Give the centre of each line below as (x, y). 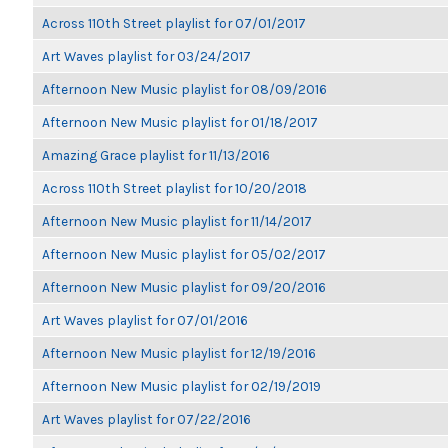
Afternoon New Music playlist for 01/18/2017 (180, 122)
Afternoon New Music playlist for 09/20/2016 (184, 287)
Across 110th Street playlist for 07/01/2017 (174, 23)
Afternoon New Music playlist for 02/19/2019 (181, 386)
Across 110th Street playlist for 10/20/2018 (174, 188)
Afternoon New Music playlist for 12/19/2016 (179, 353)
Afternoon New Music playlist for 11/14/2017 (177, 221)
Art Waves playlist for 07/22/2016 (146, 419)
